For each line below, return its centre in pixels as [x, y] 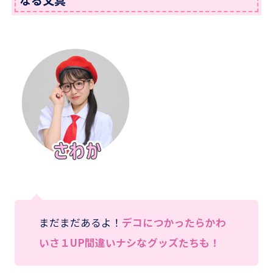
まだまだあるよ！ [80, 222]
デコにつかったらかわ [174, 222]
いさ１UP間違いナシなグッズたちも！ [129, 242]
